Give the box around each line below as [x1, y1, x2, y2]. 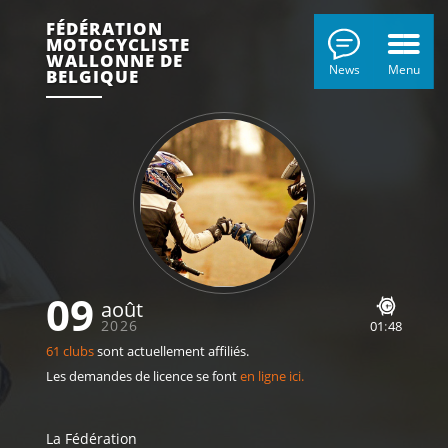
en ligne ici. [239, 368, 304, 385]
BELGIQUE [45, 65, 144, 88]
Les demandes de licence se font [45, 368, 240, 385]
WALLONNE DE [45, 49, 183, 72]
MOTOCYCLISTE [45, 33, 190, 56]
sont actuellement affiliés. [93, 343, 249, 360]
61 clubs [45, 343, 94, 360]
